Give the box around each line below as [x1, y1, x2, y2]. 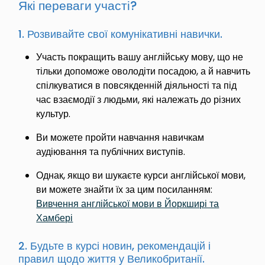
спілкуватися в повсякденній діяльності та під [36, 78, 237, 92]
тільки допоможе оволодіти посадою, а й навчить [36, 64, 251, 78]
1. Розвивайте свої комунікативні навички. [18, 26, 226, 41]
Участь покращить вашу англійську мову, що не [36, 50, 244, 64]
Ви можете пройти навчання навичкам [36, 130, 205, 144]
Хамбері [36, 211, 73, 225]
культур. [36, 106, 76, 121]
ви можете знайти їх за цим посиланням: [36, 182, 213, 196]
